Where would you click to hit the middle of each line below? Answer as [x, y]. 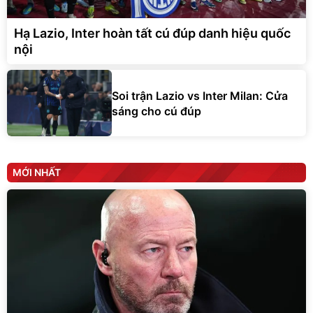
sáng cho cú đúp [156, 111]
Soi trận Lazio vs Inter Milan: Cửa [200, 95]
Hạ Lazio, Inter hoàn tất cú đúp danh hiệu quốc [152, 33]
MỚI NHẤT [37, 172]
